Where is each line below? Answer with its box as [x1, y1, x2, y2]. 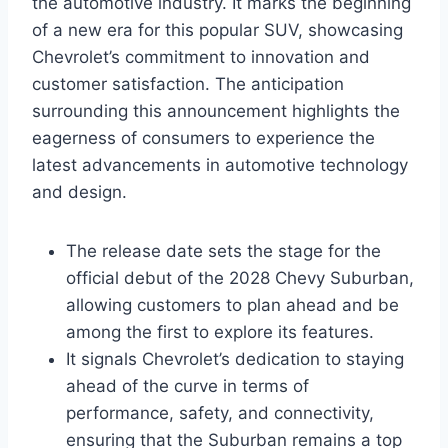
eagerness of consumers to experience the [32, 128, 375, 149]
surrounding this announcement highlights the [32, 101, 400, 122]
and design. [32, 182, 127, 203]
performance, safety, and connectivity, [66, 403, 374, 424]
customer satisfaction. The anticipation [32, 74, 344, 95]
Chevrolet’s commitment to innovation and [32, 47, 370, 68]
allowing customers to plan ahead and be [66, 295, 399, 316]
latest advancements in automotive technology [32, 155, 408, 176]
